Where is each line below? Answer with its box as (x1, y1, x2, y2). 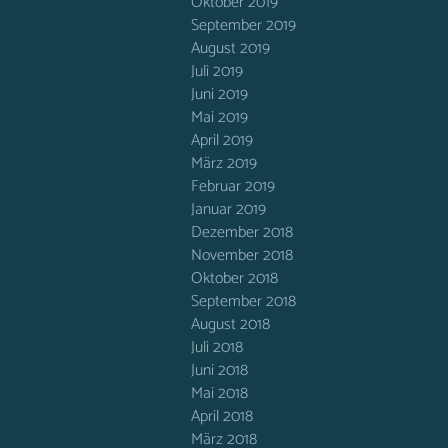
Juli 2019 (191, 58, 243, 85)
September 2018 (191, 288, 296, 315)
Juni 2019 (191, 81, 248, 108)
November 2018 (191, 242, 293, 269)
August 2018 (191, 311, 270, 338)
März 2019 (191, 150, 257, 177)
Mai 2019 (191, 104, 248, 131)
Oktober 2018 (191, 265, 278, 292)
